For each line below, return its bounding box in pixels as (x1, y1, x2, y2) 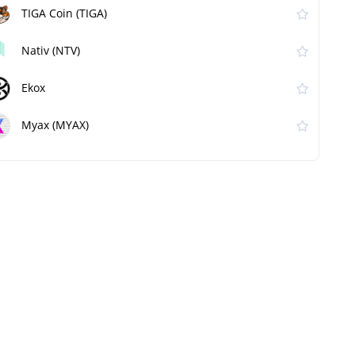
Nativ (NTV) (21, 43, 80, 59)
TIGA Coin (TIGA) (21, 6, 107, 21)
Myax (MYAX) (21, 117, 89, 133)
